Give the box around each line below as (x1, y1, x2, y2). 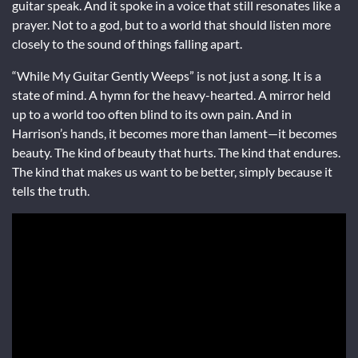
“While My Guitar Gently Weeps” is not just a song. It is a (12, 67, 321, 83)
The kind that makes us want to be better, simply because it (12, 163, 332, 179)
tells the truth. (12, 182, 89, 198)
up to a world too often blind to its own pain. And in (12, 105, 292, 121)
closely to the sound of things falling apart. (12, 35, 242, 51)
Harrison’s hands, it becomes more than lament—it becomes (12, 125, 337, 141)
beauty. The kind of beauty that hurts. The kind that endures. (12, 144, 340, 160)
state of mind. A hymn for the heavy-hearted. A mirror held (12, 86, 331, 102)
